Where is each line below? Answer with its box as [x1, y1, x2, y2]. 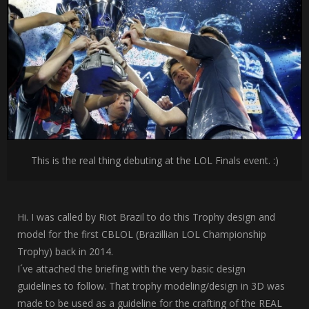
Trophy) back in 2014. [17, 245, 113, 258]
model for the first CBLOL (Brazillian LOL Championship [17, 228, 266, 241]
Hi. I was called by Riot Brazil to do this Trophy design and [17, 210, 275, 223]
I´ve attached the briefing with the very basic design [17, 262, 246, 275]
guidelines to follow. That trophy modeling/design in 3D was [17, 279, 285, 292]
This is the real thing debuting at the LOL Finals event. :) [30, 154, 279, 167]
